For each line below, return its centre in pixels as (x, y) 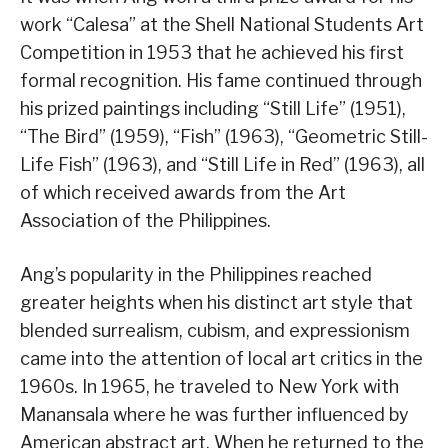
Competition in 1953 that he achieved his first (212, 53)
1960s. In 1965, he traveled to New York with (209, 387)
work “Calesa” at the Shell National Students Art (222, 25)
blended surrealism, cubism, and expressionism (215, 331)
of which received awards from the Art (183, 193)
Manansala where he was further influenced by (214, 415)
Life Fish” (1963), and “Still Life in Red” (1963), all (222, 165)
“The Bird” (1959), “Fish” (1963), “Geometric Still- (224, 137)
